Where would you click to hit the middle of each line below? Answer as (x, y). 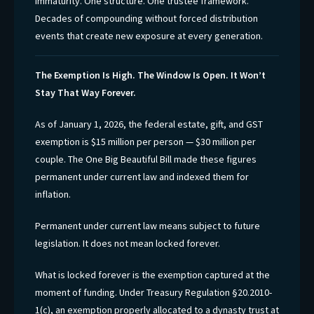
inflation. (53, 194)
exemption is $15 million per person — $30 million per (145, 141)
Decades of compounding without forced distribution (146, 18)
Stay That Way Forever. (86, 92)
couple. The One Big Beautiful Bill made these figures (146, 159)
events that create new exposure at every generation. (149, 35)
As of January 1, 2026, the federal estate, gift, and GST (149, 124)
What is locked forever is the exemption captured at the (152, 274)
